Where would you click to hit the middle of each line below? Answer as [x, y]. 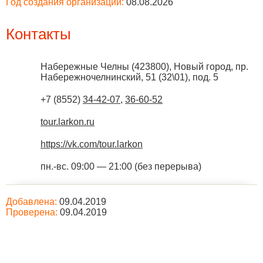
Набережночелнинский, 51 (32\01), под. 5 [129, 77]
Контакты [38, 34]
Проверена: [32, 212]
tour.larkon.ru [68, 122]
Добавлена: [31, 202]
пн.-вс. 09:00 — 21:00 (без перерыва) [121, 166]
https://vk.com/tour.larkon [92, 144]
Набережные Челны [85, 67]
